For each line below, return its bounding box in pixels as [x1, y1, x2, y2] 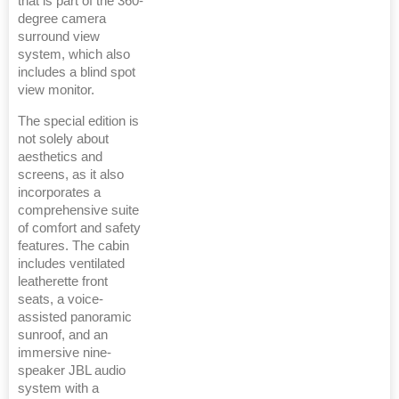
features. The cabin [18, 239, 129, 254]
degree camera [18, 12, 106, 27]
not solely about [18, 132, 109, 147]
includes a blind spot [18, 65, 135, 80]
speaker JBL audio [18, 363, 126, 379]
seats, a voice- [18, 292, 103, 307]
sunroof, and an [18, 328, 108, 343]
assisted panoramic [18, 310, 132, 325]
